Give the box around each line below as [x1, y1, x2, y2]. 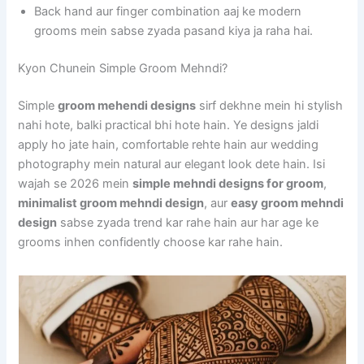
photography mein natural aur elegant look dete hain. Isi [18, 157, 326, 172]
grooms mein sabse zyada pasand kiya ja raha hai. [34, 24, 314, 39]
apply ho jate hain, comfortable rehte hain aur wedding [18, 137, 319, 153]
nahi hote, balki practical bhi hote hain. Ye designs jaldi [18, 118, 319, 133]
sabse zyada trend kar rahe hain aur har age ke [57, 215, 319, 231]
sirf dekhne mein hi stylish [196, 98, 344, 114]
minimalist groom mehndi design [18, 196, 205, 211]
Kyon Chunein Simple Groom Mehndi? [18, 61, 228, 76]
